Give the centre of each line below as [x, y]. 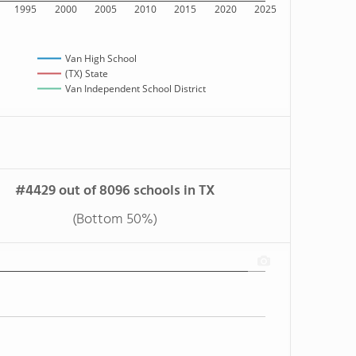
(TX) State [87, 74]
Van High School [101, 59]
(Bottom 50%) [115, 220]
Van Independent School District [135, 89]
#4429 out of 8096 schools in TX [115, 191]
